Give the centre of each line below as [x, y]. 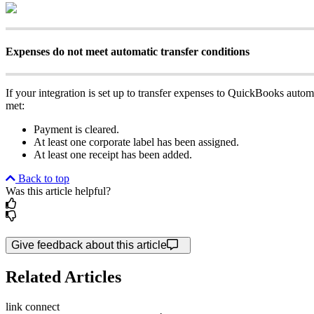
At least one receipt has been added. [113, 155]
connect [42, 306]
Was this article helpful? [58, 191]
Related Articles [63, 277]
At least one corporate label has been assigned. [136, 142]
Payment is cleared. [76, 129]
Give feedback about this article [89, 245]
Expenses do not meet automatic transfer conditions [128, 51]
